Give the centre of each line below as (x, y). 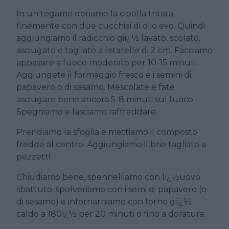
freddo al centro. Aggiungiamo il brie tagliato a (111, 145)
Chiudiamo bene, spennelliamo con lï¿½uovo (108, 177)
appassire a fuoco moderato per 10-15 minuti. (107, 63)
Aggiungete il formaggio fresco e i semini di (104, 75)
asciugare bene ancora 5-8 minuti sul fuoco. (106, 100)
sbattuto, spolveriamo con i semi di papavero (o (111, 190)
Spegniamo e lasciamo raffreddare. (87, 112)
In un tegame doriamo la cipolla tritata (95, 14)
